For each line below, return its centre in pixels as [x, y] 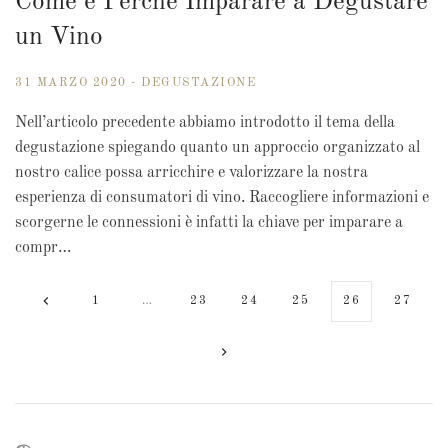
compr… [43, 248]
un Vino [59, 38]
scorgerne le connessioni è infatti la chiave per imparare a [209, 223]
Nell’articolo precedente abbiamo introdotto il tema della [205, 123]
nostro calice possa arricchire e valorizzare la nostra [191, 173]
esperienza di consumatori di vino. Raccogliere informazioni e [222, 198]
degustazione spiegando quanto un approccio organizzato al [217, 148]
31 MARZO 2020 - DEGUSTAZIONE [135, 83]
